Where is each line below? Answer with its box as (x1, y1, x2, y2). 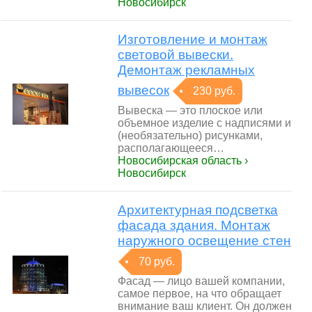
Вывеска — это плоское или (118, 104, 263, 116)
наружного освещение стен (118, 233, 291, 248)
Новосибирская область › (118, 155, 248, 166)
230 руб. (193, 85, 235, 97)
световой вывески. (118, 47, 233, 62)
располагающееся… (118, 142, 224, 154)
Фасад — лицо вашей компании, (118, 275, 285, 287)
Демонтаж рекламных (118, 63, 255, 77)
